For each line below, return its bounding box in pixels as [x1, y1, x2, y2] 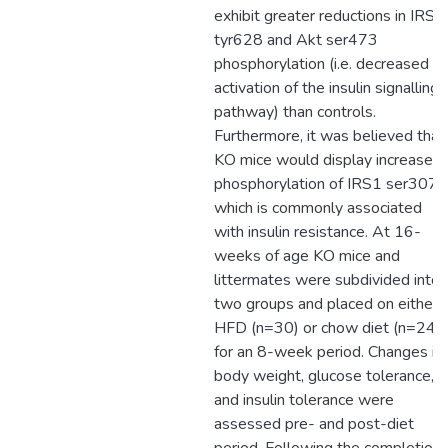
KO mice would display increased [214, 149, 442, 171]
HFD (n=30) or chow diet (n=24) [214, 317, 441, 339]
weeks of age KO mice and [214, 245, 400, 267]
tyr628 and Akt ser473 [214, 29, 378, 51]
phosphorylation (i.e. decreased [214, 53, 429, 75]
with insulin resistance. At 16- [214, 221, 421, 243]
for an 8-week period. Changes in [214, 341, 443, 363]
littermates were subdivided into [214, 269, 440, 291]
